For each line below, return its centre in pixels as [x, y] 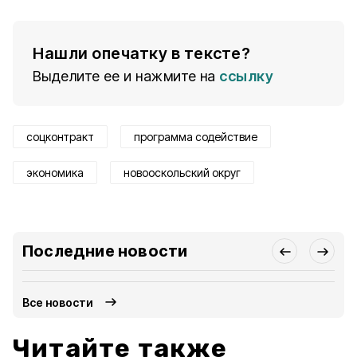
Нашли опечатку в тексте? [141, 53]
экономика [55, 173]
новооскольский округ [182, 173]
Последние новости [105, 251]
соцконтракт [60, 137]
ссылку [246, 76]
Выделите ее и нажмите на [124, 76]
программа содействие [196, 137]
